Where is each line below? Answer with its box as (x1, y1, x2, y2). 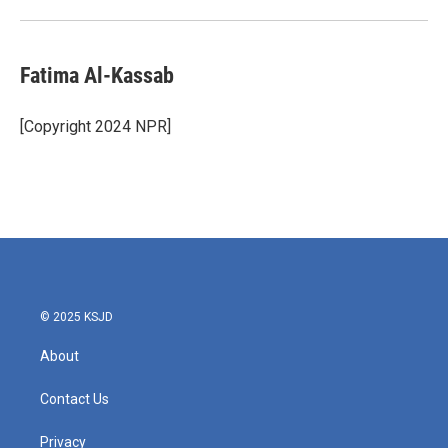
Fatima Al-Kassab (20, 63, 174, 88)
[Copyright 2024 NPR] (20, 117, 171, 136)
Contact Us (40, 391, 109, 407)
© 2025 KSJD (40, 310, 113, 324)
